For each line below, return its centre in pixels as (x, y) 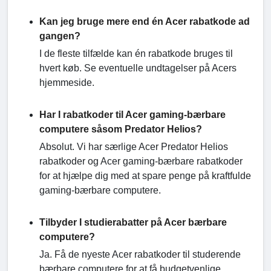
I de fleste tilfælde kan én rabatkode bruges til (136, 53)
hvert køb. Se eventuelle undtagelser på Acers (138, 68)
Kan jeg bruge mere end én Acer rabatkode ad (145, 21)
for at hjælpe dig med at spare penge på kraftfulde (145, 175)
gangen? (60, 36)
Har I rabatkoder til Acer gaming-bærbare (132, 114)
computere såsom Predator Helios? (121, 129)
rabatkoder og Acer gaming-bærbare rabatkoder (141, 161)
